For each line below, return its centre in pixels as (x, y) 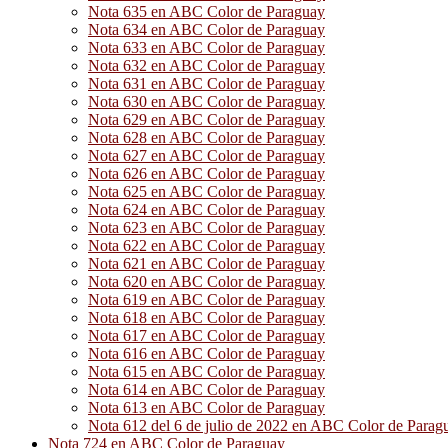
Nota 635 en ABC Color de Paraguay (206, 11)
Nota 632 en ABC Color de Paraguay (206, 65)
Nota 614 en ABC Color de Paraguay (206, 389)
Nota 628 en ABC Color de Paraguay (206, 137)
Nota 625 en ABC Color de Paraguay (206, 191)
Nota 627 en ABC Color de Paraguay (206, 155)
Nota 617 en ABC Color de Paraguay (206, 335)
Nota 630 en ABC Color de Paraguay (206, 101)
